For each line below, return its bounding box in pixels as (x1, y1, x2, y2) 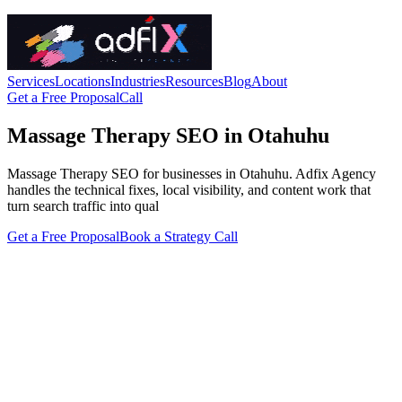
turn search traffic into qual (7, 197, 159, 214)
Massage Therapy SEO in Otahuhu (7, 123, 329, 147)
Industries (110, 74, 165, 89)
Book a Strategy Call (119, 228, 238, 244)
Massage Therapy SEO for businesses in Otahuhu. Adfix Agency (7, 165, 376, 181)
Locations (55, 74, 110, 89)
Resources (165, 74, 223, 89)
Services (7, 74, 55, 89)
